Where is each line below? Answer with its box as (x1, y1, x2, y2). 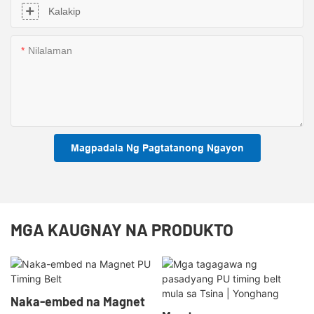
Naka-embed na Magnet (11, 294, 145, 310)
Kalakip (48, 5, 81, 17)
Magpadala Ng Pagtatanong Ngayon (70, 142, 244, 153)
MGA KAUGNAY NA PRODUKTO (11, 219, 233, 240)
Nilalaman (28, 44, 72, 56)
